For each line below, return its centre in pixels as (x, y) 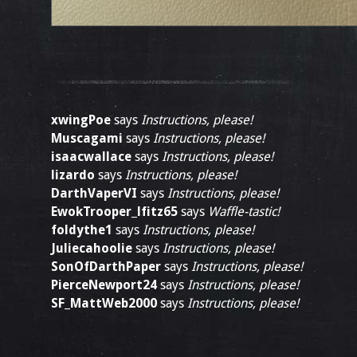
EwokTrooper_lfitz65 (114, 212)
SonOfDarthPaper (106, 267)
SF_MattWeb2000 (104, 303)
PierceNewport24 (104, 285)
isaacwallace (91, 157)
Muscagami (87, 138)
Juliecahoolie (92, 248)
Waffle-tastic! (244, 212)
